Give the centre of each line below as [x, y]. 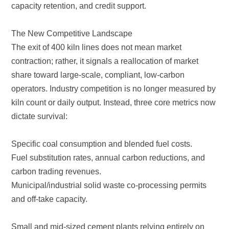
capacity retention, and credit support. [79, 6]
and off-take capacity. [50, 199]
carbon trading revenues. [56, 172]
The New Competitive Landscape [72, 34]
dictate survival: [40, 117]
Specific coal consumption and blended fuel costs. [102, 144]
